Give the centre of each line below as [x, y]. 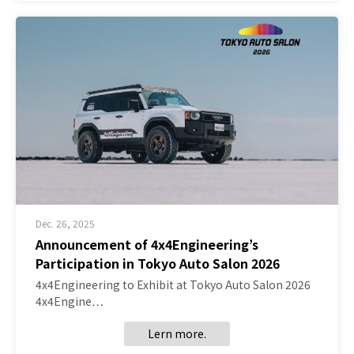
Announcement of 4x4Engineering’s [147, 245]
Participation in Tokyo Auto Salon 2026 [158, 264]
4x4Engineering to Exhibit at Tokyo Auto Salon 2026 [173, 285]
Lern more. [177, 334]
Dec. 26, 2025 [65, 224]
